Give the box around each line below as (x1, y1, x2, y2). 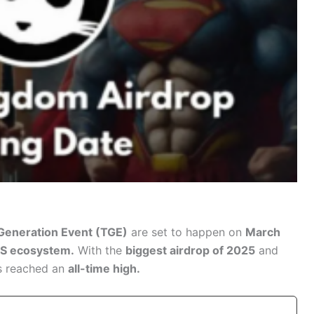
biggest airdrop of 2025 (125, 243, 255, 258)
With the (74, 243, 125, 258)
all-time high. (68, 261, 140, 276)
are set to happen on (128, 225, 245, 240)
